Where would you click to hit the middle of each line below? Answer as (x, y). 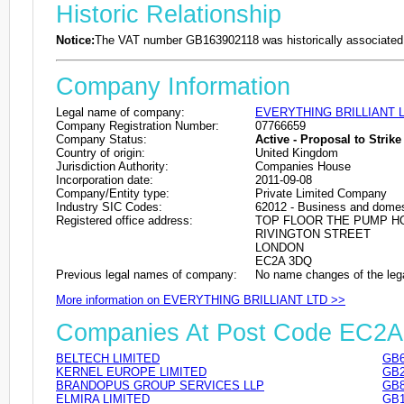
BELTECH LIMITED (108, 358)
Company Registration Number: (138, 125)
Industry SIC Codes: (109, 207)
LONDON (280, 247)
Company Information (173, 86)
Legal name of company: (120, 112)
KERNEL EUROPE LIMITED (131, 372)
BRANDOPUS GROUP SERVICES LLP (160, 385)
